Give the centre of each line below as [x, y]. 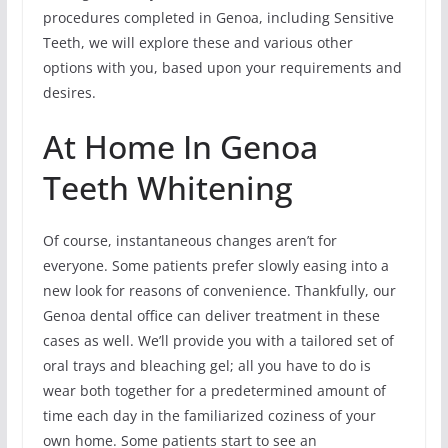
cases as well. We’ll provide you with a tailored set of [218, 341]
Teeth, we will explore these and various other [197, 43]
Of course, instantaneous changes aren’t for [189, 241]
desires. [69, 93]
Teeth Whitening [167, 188]
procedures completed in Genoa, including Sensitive [218, 18]
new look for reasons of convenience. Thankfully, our [219, 291]
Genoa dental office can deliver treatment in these [211, 316]
